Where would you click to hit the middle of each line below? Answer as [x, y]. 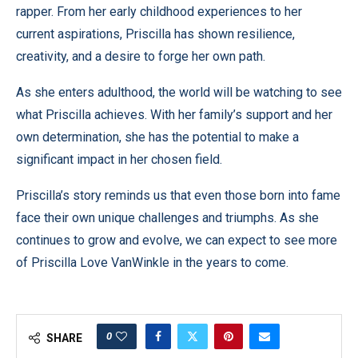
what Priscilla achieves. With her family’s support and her [174, 114]
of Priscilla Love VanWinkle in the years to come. [152, 262]
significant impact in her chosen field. [119, 159]
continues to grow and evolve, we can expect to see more [177, 240]
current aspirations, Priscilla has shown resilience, [155, 34]
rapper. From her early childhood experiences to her [159, 11]
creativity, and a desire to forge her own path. [141, 56]
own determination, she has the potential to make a [157, 137]
